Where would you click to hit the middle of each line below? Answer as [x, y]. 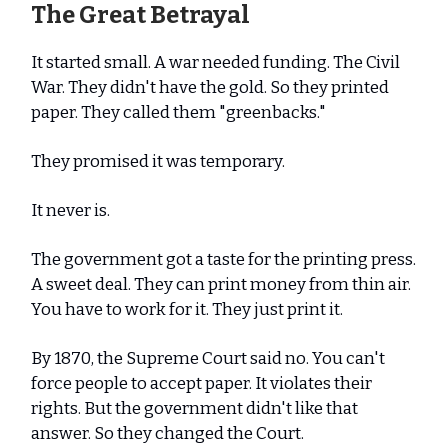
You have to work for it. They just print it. [187, 309]
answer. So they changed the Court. [169, 433]
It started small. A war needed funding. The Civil [215, 62]
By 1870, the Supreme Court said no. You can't [208, 358]
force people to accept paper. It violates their [201, 383]
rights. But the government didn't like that [194, 408]
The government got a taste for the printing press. [223, 259]
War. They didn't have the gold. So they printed [210, 87]
